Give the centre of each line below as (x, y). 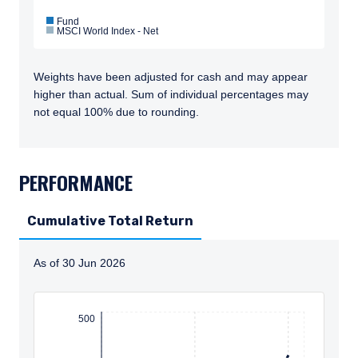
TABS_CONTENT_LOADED (95, 157)
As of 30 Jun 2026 (80, 263)
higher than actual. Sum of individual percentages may (171, 94)
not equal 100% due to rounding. (116, 112)
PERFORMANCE (76, 182)
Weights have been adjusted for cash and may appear (171, 77)
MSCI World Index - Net (107, 31)
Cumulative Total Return (110, 221)
